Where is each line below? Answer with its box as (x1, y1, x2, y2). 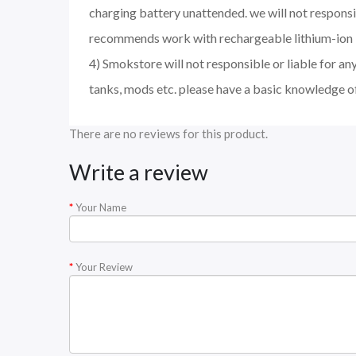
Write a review (69, 159, 208, 186)
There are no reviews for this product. (69, 126, 268, 141)
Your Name (75, 201, 126, 215)
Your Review (75, 261, 133, 274)
